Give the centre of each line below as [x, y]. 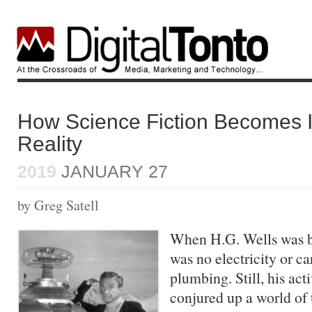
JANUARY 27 [112, 171]
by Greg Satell [58, 205]
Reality [50, 143]
